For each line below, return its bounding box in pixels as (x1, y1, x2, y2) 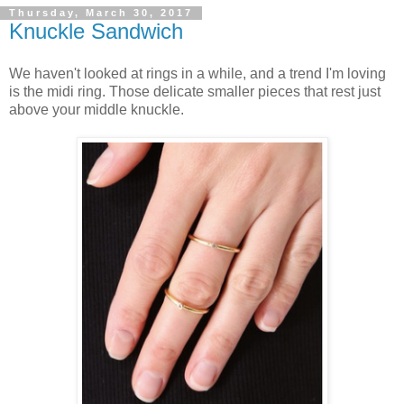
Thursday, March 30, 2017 (9, 7, 193, 19)
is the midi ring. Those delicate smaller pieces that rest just (9, 84, 381, 100)
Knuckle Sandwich (9, 18, 183, 43)
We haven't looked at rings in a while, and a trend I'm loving (9, 66, 386, 82)
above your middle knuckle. (9, 102, 184, 118)
